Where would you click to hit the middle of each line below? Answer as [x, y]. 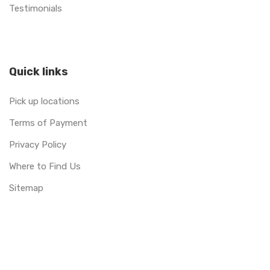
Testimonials [36, 8]
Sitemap [26, 188]
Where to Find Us [45, 166]
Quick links [39, 71]
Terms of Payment [48, 123]
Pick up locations [44, 101]
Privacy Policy [38, 144]
